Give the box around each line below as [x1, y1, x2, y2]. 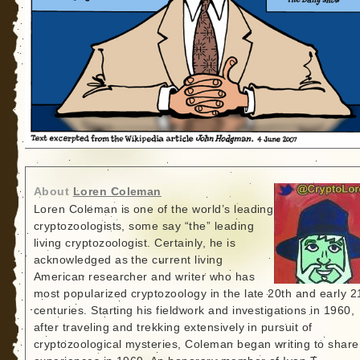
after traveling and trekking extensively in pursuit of [33, 321, 313, 334]
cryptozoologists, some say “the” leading [33, 220, 255, 233]
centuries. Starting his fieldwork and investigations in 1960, [33, 305, 355, 317]
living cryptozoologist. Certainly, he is [33, 237, 236, 250]
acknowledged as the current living [33, 254, 223, 267]
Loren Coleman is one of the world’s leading [33, 203, 274, 216]
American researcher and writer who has [33, 271, 256, 284]
